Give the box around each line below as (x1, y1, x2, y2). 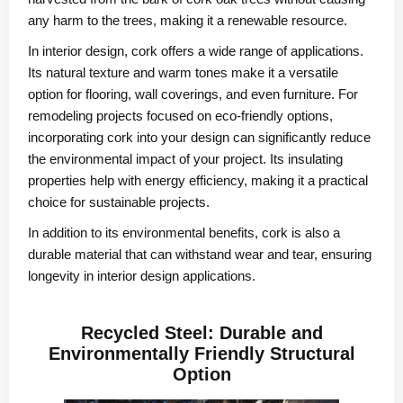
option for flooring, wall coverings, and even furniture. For (28, 86, 358, 103)
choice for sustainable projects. (28, 194, 210, 210)
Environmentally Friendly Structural (48, 344, 355, 364)
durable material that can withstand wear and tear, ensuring (28, 246, 372, 263)
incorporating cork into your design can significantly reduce (28, 130, 371, 146)
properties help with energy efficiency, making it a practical (28, 173, 368, 189)
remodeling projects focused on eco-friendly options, (28, 108, 333, 124)
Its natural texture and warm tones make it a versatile (28, 65, 338, 81)
